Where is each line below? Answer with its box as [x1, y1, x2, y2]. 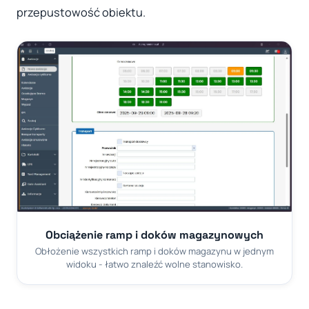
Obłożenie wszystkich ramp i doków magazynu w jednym [35, 245, 274, 258]
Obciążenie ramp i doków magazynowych [46, 227, 263, 242]
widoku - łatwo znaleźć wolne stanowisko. [66, 258, 243, 271]
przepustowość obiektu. [17, 5, 146, 21]
